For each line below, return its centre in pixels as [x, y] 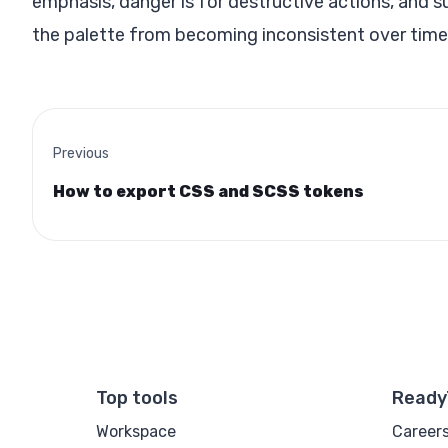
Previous [81, 153]
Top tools [137, 397]
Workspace [136, 431]
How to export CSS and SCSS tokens [208, 191]
